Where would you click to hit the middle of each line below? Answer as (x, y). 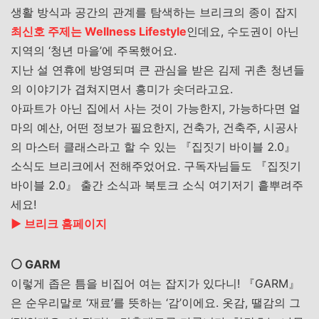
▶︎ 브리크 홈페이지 (59, 224)
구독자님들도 (218, 166)
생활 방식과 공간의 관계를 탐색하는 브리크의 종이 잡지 (154, 12)
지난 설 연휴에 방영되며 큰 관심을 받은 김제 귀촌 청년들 (158, 70)
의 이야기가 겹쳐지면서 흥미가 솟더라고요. (122, 89)
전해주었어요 (143, 166)
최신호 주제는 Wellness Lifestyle (99, 31)
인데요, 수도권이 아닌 (243, 31)
